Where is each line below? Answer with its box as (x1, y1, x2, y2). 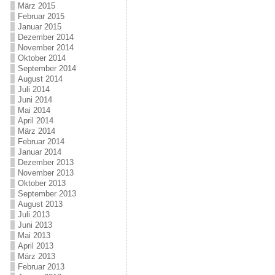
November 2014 (17, 43, 74, 52)
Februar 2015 (17, 12, 64, 21)
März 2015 (17, 1, 55, 10)
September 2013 (17, 189, 76, 198)
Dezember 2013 (17, 158, 74, 167)
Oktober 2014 (17, 53, 66, 63)
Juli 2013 (17, 210, 50, 219)
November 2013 (17, 168, 74, 177)
